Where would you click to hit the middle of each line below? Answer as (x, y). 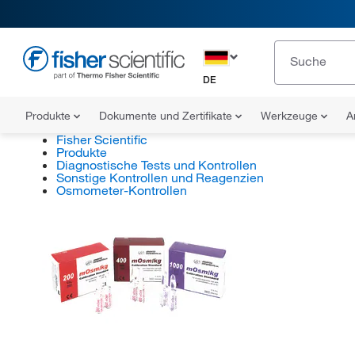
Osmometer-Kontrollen (121, 190)
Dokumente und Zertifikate (167, 116)
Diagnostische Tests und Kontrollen (156, 165)
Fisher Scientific (101, 139)
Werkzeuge (291, 116)
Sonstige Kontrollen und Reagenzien (160, 177)
